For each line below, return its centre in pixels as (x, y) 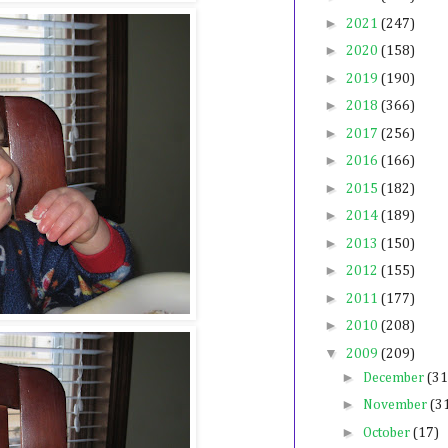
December (394, 377)
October (387, 432)
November (396, 405)
